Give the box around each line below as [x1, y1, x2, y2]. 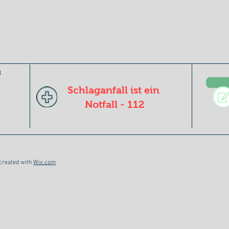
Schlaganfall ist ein [67, 84, 162, 96]
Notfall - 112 [84, 99, 145, 110]
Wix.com [33, 159, 56, 166]
